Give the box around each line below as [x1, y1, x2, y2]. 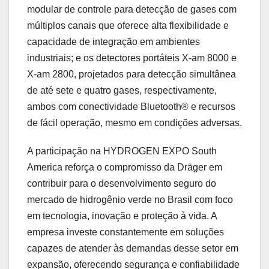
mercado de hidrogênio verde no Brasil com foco [27, 194, 233, 205]
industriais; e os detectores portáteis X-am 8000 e [27, 52, 237, 63]
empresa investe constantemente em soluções [27, 226, 224, 237]
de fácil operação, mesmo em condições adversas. [27, 117, 242, 128]
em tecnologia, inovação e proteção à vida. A [27, 210, 217, 221]
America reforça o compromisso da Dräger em [27, 162, 222, 172]
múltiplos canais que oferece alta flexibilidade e [27, 20, 229, 31]
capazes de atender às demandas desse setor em [27, 243, 238, 253]
